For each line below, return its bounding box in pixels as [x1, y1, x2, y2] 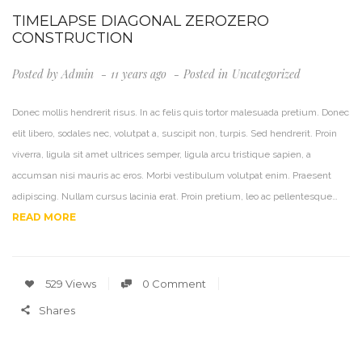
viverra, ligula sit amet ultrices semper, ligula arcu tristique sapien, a [12, 149, 311, 161]
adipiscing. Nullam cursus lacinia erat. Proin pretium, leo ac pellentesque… [12, 191, 338, 203]
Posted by [12, 66, 61, 82]
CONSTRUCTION [12, 29, 133, 48]
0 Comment [140, 277, 206, 291]
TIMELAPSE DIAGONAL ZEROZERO [12, 12, 269, 31]
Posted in [183, 66, 228, 82]
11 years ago [111, 66, 170, 82]
